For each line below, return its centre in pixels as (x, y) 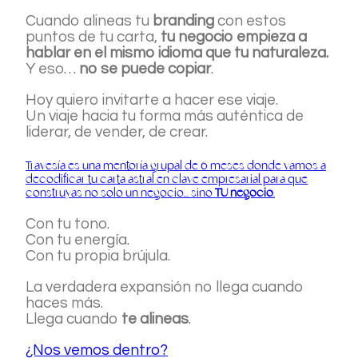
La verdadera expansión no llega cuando (165, 287)
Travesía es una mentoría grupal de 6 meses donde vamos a (176, 167)
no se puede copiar (145, 69)
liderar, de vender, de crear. (117, 132)
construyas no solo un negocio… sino (121, 194)
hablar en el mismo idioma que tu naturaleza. (177, 53)
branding (184, 21)
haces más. (65, 303)
